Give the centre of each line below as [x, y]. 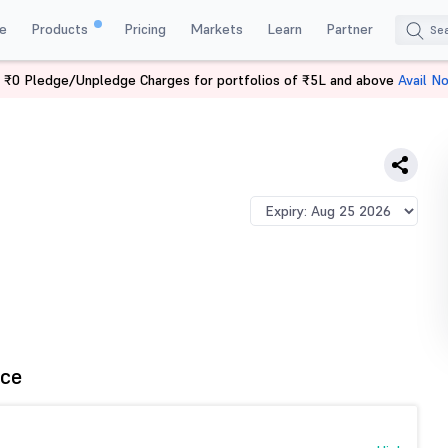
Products [61, 28]
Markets [216, 28]
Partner [349, 28]
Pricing [144, 28]
